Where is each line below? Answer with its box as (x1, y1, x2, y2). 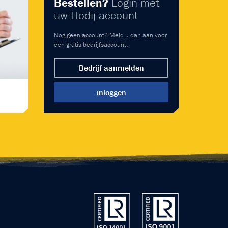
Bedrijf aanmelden (78, 62, 144, 73)
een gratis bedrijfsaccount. (54, 40, 128, 49)
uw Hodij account (54, 8, 138, 22)
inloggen (96, 87, 126, 97)
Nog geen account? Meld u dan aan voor (54, 30, 167, 39)
